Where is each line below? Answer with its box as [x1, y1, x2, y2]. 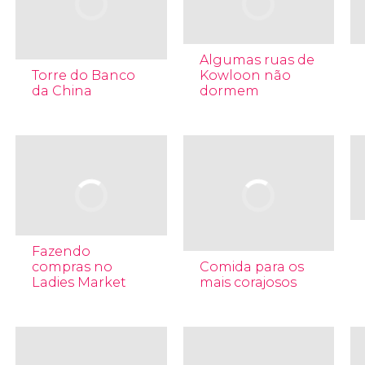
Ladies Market [31, 275, 126, 290]
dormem [199, 83, 259, 99]
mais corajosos [199, 275, 297, 290]
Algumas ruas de [199, 52, 314, 68]
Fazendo [31, 244, 90, 259]
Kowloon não [199, 68, 291, 83]
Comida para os [199, 259, 304, 275]
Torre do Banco [31, 68, 135, 83]
